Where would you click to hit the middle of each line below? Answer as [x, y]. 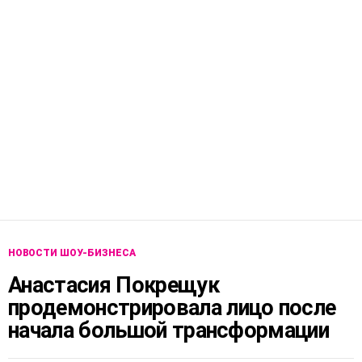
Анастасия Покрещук [114, 286]
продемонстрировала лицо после [172, 308]
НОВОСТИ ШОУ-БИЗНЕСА [72, 253]
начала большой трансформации [169, 331]
